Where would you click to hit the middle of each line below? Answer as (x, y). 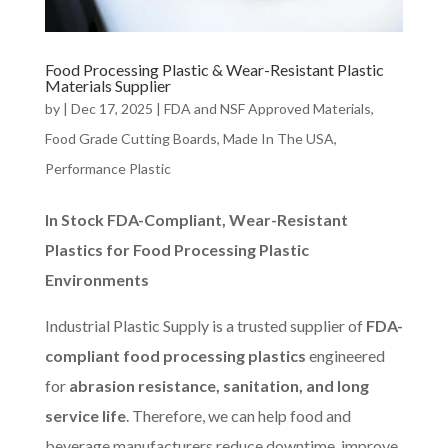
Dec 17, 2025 (111, 109)
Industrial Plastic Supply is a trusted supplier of (205, 326)
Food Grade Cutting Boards (130, 139)
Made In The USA (278, 139)
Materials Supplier (107, 86)
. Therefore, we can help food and (238, 416)
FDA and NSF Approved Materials (267, 109)
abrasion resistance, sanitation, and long (218, 386)
